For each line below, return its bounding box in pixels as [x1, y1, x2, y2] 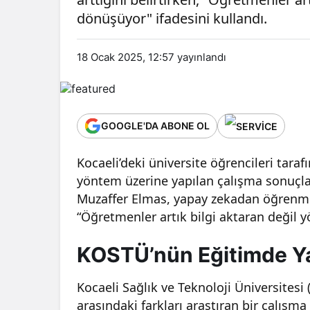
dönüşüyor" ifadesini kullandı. [77, 9, 267, 28]
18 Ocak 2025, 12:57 [77, 51, 174, 64]
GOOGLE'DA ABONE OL [101, 120, 210, 132]
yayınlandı [174, 51, 226, 64]
